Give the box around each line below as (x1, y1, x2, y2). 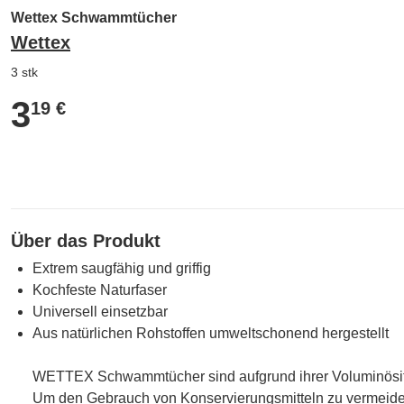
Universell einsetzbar (32, 304, 168, 319)
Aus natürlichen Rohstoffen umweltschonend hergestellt (32, 326, 389, 341)
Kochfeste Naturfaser (32, 282, 167, 298)
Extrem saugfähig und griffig (32, 261, 211, 276)
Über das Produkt (11, 231, 161, 251)
